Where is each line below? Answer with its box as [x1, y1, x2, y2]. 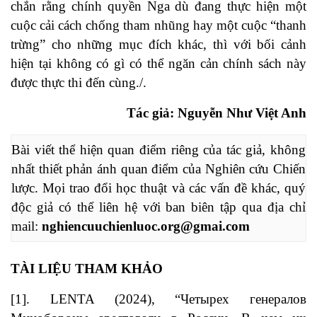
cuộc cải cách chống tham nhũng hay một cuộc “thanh [11, 18, 306, 33]
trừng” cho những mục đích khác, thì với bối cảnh [11, 37, 306, 52]
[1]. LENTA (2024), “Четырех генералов [11, 292, 306, 307]
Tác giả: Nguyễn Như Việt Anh [127, 105, 306, 121]
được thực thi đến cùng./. [11, 75, 146, 91]
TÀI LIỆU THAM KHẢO [11, 261, 163, 277]
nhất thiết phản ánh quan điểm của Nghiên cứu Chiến [11, 161, 306, 176]
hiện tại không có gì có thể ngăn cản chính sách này [11, 56, 306, 71]
